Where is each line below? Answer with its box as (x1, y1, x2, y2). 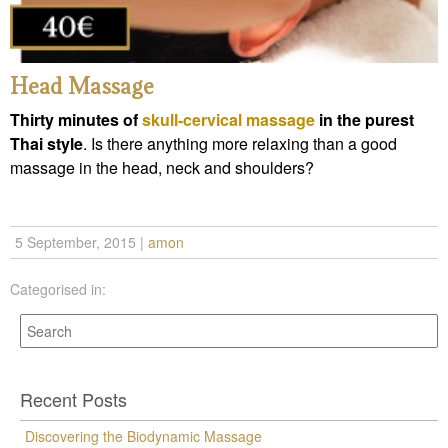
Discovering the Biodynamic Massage (25, 426, 262, 446)
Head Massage (10, 76, 153, 100)
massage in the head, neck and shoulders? (10, 156, 314, 179)
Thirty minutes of (10, 108, 142, 131)
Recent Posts (20, 386, 127, 412)
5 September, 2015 (15, 232, 136, 252)
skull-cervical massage (142, 108, 315, 131)
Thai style (10, 132, 83, 155)
